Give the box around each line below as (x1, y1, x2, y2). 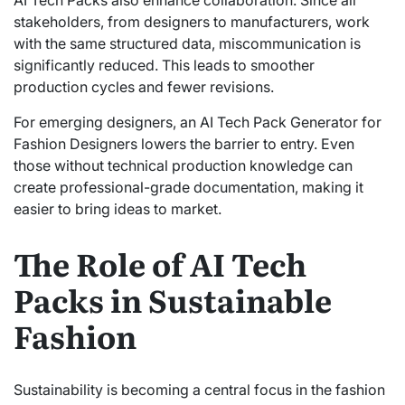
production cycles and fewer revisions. (14, 78, 274, 97)
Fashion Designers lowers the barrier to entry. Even (14, 135, 354, 154)
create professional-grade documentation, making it (14, 178, 363, 197)
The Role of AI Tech (14, 240, 306, 287)
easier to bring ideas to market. (14, 200, 221, 219)
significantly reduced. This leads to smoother (14, 56, 315, 75)
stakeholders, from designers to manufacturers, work (14, 13, 370, 32)
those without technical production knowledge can (14, 156, 353, 175)
